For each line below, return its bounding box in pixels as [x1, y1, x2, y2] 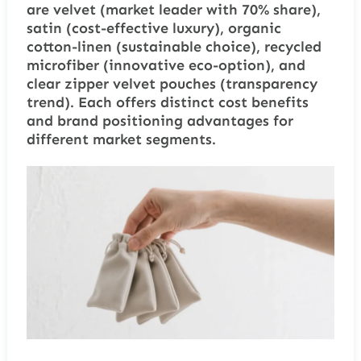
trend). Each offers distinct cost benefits [26, 93, 309, 112]
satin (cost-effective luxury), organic [26, 19, 281, 38]
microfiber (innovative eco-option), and [26, 56, 305, 75]
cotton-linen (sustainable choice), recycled [26, 38, 322, 56]
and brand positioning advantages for [26, 112, 293, 131]
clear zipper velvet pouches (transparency [26, 75, 317, 93]
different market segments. [26, 131, 216, 149]
